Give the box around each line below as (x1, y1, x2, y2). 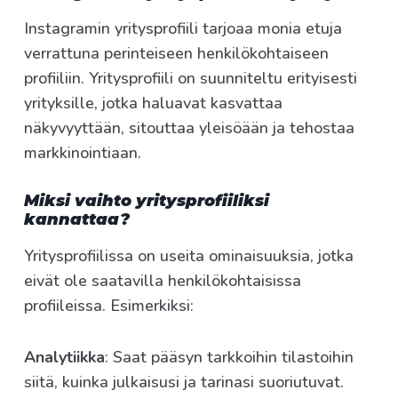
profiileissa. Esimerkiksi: (24, 295, 194, 317)
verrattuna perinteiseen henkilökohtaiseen (24, 43, 329, 65)
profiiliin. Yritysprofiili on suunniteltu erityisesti (24, 68, 357, 90)
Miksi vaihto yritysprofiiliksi (24, 191, 269, 211)
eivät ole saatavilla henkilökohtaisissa (24, 270, 301, 292)
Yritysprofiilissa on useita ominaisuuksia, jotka (24, 245, 354, 267)
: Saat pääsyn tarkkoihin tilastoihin (105, 346, 354, 369)
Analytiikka (24, 346, 105, 369)
